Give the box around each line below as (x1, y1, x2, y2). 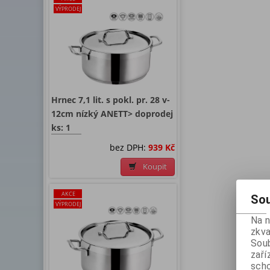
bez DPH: (110, 142, 148, 154)
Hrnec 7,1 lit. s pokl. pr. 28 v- (51, 94, 170, 106)
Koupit (143, 162, 167, 172)
